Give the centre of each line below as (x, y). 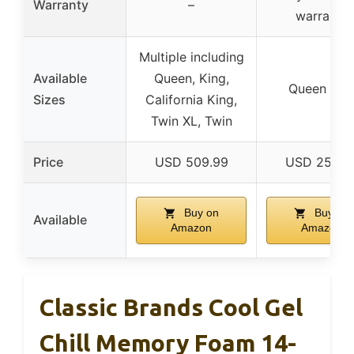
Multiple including (191, 56)
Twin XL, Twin (191, 121)
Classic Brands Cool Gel (171, 307)
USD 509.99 (191, 162)
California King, (191, 99)
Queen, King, (191, 78)
